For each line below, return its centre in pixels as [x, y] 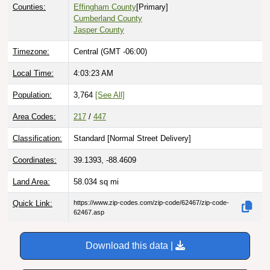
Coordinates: [35, 160]
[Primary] [152, 7]
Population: [32, 95]
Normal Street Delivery [149, 138]
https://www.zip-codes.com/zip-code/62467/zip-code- [151, 202]
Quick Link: [33, 203]
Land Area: [31, 181]
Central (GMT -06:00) [110, 51]
